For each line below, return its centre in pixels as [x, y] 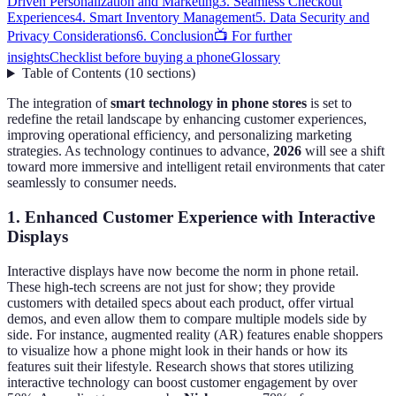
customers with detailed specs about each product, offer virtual [180, 302]
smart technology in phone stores [209, 103]
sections [168, 73]
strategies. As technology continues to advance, [140, 151]
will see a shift [343, 151]
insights [28, 57]
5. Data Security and [312, 18]
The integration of [59, 103]
